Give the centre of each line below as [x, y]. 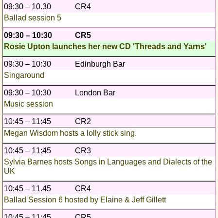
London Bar [95, 93]
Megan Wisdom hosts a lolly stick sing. [70, 133]
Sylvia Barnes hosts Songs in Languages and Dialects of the [108, 162]
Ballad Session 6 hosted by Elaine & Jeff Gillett [85, 200]
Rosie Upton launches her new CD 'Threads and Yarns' [105, 47]
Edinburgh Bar [100, 64]
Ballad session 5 [33, 18]
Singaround [24, 75]
